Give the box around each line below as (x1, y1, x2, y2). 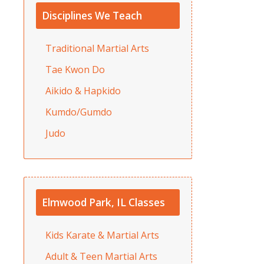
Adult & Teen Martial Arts (45, 249, 157, 263)
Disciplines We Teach (42, 8, 142, 22)
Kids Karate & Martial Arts (45, 228, 159, 242)
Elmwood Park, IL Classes (42, 195, 165, 209)
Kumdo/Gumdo (45, 105, 112, 118)
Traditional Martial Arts (45, 41, 149, 55)
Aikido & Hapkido (45, 84, 121, 97)
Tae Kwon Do (45, 62, 105, 76)
